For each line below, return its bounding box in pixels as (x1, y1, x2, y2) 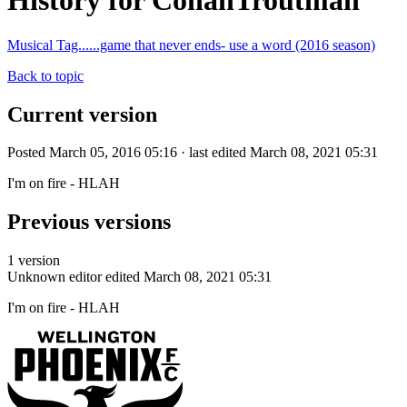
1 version (7, 253, 60, 269)
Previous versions (7, 210, 171, 234)
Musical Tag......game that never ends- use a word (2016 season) (7, 36, 375, 53)
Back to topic (7, 67, 84, 84)
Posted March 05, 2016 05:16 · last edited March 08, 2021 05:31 (7, 144, 378, 161)
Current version (7, 102, 157, 126)
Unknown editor (7, 269, 102, 285)
